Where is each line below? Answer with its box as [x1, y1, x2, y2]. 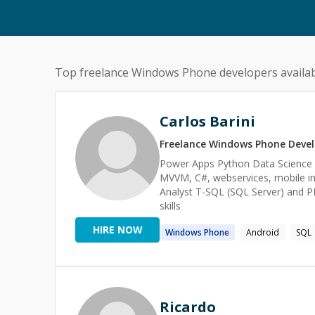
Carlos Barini [160, 112, 255, 131]
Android [246, 226, 279, 238]
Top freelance [55, 65, 131, 80]
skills [160, 199, 181, 212]
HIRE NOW [92, 223, 143, 236]
